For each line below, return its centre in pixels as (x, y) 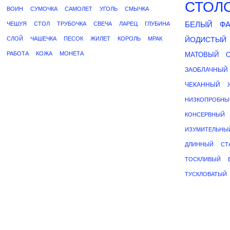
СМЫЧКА (137, 9)
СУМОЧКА (44, 9)
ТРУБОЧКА (72, 24)
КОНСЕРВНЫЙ (205, 114)
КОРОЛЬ (129, 39)
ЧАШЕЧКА (43, 39)
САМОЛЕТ (79, 9)
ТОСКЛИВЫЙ (203, 159)
